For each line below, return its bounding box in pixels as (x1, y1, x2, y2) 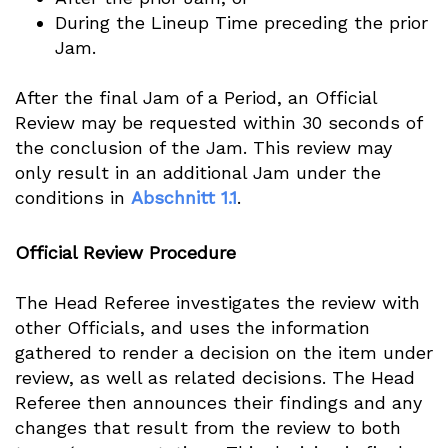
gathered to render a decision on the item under (15, 342, 433, 363)
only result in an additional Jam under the (15, 162, 381, 183)
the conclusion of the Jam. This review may (15, 137, 392, 158)
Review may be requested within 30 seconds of (15, 112, 422, 133)
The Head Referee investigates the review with (15, 292, 420, 313)
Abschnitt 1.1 (131, 187, 237, 208)
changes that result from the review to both (15, 417, 401, 438)
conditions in (15, 187, 131, 208)
